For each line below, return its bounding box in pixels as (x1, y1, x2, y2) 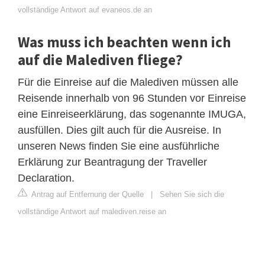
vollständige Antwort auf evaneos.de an (18, 5, 152, 15)
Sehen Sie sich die (160, 190, 224, 199)
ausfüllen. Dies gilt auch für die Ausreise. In (18, 124, 221, 137)
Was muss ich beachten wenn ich (18, 33, 231, 52)
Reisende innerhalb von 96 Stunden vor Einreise (18, 92, 246, 105)
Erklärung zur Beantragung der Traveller (18, 156, 207, 169)
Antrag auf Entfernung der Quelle (30, 190, 144, 199)
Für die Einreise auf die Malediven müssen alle (18, 76, 238, 89)
